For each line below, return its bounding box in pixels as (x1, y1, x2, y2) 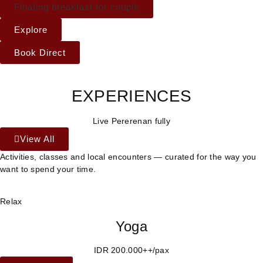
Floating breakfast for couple (14, 1, 139, 12)
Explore (14, 24, 48, 35)
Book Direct (14, 47, 66, 58)
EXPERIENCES (71, 86, 192, 105)
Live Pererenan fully (93, 116, 170, 126)
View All (20, 133, 55, 144)
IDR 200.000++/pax (93, 245, 170, 255)
